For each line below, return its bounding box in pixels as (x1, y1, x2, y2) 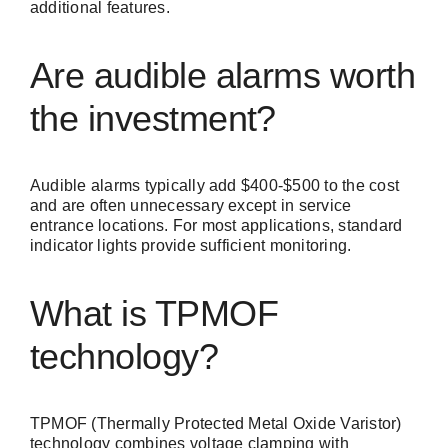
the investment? (30, 98, 276, 140)
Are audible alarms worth (30, 55, 416, 97)
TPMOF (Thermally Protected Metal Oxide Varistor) (30, 415, 402, 433)
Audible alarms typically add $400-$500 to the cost (30, 177, 399, 195)
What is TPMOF (30, 293, 278, 335)
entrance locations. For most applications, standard (30, 217, 403, 235)
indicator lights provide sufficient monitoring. (30, 237, 352, 255)
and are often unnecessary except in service (30, 197, 352, 215)
